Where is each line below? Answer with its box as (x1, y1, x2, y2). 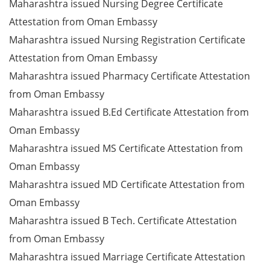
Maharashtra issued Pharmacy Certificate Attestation (9, 69, 250, 83)
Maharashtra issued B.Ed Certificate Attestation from (9, 105, 249, 119)
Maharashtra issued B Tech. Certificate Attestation (9, 214, 237, 227)
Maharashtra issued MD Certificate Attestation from (9, 178, 245, 191)
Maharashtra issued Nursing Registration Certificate (9, 33, 245, 46)
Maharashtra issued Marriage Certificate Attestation (9, 250, 245, 263)
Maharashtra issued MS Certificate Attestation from (9, 142, 243, 155)
